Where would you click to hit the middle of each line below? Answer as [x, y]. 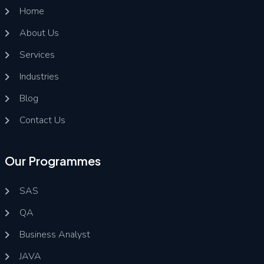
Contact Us [42, 121]
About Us [39, 33]
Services [37, 55]
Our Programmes [52, 161]
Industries [39, 77]
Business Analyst [55, 235]
